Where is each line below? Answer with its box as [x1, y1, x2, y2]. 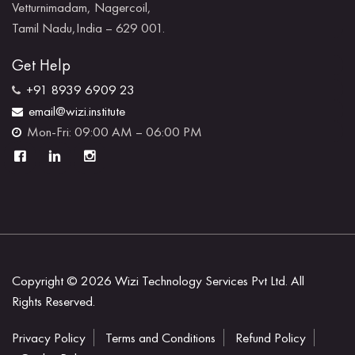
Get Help [12, 55, 71, 75]
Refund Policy [235, 329, 306, 346]
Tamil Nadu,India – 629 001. [12, 19, 165, 36]
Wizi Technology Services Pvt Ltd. [115, 272, 288, 289]
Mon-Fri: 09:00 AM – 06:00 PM [27, 123, 202, 140]
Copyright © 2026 [12, 272, 115, 289]
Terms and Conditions [105, 329, 216, 346]
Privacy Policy [12, 329, 86, 346]
